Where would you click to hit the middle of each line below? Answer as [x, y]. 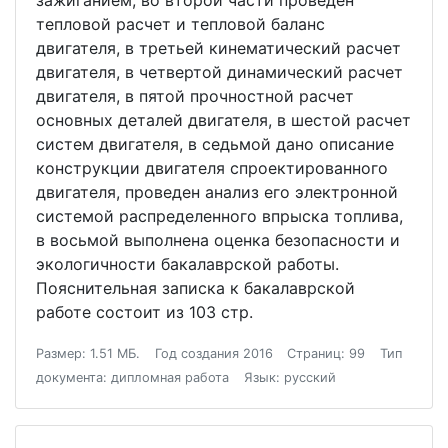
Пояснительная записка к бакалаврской [195, 288]
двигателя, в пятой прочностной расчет [195, 96]
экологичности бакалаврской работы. [187, 264]
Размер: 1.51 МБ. [88, 353]
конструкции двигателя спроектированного [212, 168]
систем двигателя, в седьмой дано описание [215, 144]
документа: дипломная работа [132, 377]
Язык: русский [289, 377]
